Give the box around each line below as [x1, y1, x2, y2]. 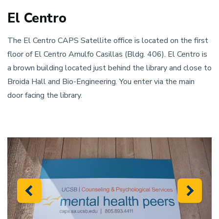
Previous [28, 189, 67, 202]
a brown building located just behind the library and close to [7, 62, 212, 73]
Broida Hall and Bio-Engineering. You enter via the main [7, 76, 195, 87]
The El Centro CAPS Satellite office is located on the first [7, 35, 208, 46]
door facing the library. [7, 89, 82, 101]
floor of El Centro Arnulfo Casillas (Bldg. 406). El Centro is [7, 48, 207, 60]
